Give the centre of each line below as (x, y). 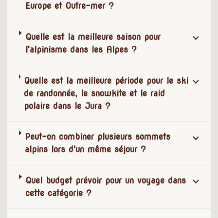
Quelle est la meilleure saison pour (93, 36)
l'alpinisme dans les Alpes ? (81, 49)
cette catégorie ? (59, 193)
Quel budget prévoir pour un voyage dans (106, 181)
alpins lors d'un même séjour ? (86, 149)
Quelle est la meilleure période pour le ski (106, 80)
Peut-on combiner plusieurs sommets (98, 137)
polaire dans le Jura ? (67, 106)
